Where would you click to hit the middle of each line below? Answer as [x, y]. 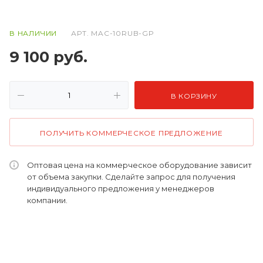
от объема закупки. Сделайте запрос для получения [131, 177]
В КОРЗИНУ [194, 96]
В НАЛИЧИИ [33, 33]
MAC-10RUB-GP [123, 33]
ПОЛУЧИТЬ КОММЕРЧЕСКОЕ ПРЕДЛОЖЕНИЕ [131, 133]
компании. [47, 200]
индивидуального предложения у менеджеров [121, 188]
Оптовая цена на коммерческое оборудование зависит [139, 165]
